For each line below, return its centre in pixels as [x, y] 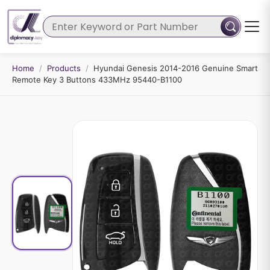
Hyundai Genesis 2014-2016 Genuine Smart [176, 68]
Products [64, 68]
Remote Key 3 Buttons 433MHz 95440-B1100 [97, 80]
